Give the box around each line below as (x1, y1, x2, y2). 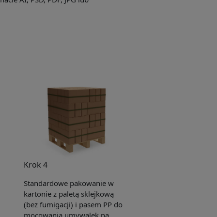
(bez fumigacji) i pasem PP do (24, 200, 123, 210)
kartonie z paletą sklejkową (24, 189, 114, 199)
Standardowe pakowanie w (24, 178, 114, 188)
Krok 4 (24, 159, 48, 170)
